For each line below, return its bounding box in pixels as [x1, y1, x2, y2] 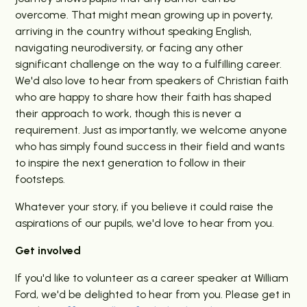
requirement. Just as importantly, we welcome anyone [15, 123, 288, 137]
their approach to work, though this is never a [15, 107, 242, 121]
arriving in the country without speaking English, [15, 25, 252, 38]
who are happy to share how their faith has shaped [15, 90, 272, 104]
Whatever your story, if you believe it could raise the [15, 200, 274, 214]
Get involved [15, 244, 82, 258]
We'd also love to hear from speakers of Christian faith [15, 74, 289, 88]
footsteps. [15, 173, 66, 186]
